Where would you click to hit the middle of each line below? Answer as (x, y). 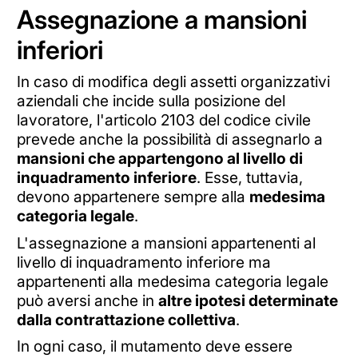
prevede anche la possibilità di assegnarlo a (169, 139)
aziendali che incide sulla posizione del (151, 101)
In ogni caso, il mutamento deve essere (154, 346)
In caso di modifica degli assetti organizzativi (173, 82)
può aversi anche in (87, 300)
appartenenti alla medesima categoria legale (172, 281)
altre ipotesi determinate (248, 300)
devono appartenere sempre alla (133, 197)
